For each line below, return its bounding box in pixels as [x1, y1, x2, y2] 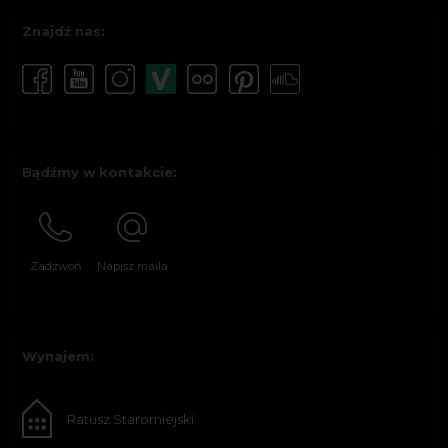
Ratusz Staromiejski [67, 410, 195, 427]
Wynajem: [22, 348, 95, 365]
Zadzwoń [29, 259, 82, 274]
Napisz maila [96, 259, 168, 274]
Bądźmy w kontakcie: [22, 164, 178, 181]
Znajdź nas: [22, 23, 106, 40]
